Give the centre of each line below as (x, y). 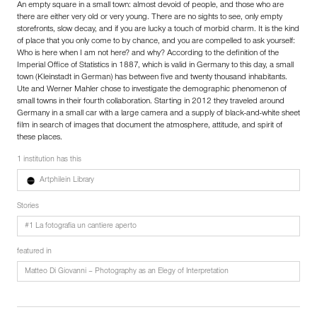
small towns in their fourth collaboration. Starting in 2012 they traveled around (151, 102)
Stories (28, 207)
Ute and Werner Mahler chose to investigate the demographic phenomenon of (152, 90)
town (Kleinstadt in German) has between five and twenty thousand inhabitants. (152, 78)
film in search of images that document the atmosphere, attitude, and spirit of (150, 126)
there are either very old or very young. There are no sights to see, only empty (150, 18)
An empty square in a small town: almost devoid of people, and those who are (150, 6)
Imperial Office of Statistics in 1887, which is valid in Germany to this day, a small (155, 66)
